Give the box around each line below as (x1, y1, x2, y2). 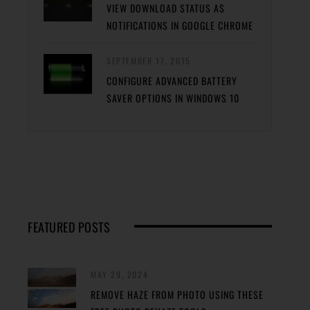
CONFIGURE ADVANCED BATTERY (107, 73, 237, 88)
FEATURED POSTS (28, 217, 110, 236)
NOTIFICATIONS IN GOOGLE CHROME (107, 17, 253, 33)
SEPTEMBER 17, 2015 (107, 54, 191, 66)
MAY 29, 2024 (91, 268, 149, 280)
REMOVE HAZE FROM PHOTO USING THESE (91, 286, 264, 302)
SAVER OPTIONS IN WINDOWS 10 (107, 90, 239, 105)
